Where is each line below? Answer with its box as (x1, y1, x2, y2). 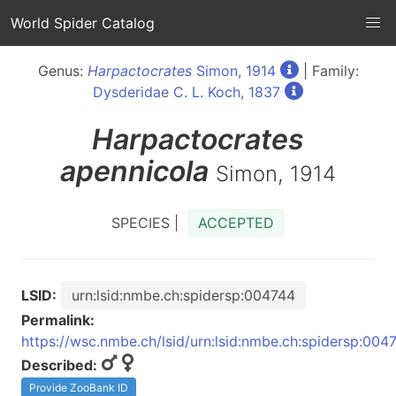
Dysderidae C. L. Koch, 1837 (93, 83, 280, 101)
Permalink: (21, 311, 95, 329)
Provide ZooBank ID (29, 381, 128, 394)
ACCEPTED (198, 214, 274, 232)
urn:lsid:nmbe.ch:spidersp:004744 (72, 286, 295, 304)
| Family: (298, 62, 359, 80)
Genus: (37, 62, 88, 80)
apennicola (60, 154, 209, 188)
